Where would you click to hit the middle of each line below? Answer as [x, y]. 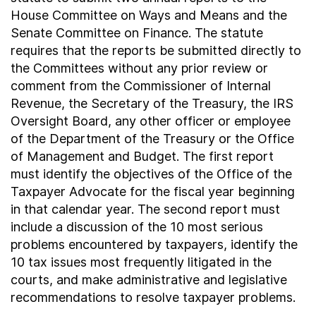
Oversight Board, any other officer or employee [151, 121]
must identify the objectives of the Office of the [151, 174]
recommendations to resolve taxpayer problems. [153, 297]
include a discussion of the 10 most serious [137, 227]
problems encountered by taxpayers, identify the [154, 244]
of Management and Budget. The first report [142, 156]
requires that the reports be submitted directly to [156, 50]
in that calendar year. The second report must [145, 209]
